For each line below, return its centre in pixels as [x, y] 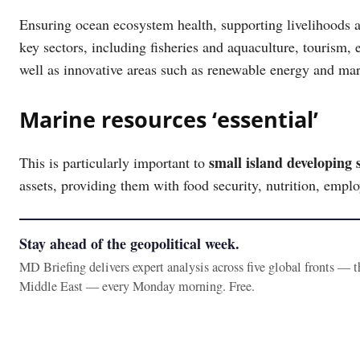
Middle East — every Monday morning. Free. [137, 286]
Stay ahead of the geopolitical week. [129, 243]
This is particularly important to [114, 162]
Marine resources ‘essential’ [169, 119]
